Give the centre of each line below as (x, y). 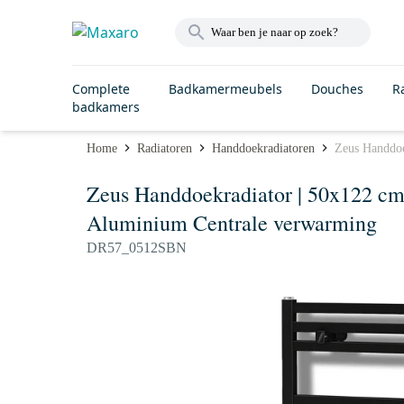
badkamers (106, 107)
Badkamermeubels (225, 89)
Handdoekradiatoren (263, 148)
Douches (337, 89)
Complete (101, 89)
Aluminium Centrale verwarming (232, 223)
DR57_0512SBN (137, 248)
